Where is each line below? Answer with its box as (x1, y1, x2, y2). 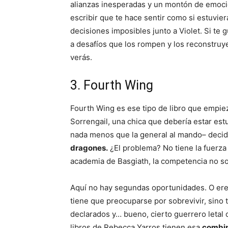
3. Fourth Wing (70, 78, 153, 93)
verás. (70, 52, 92, 63)
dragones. (70, 143, 108, 153)
